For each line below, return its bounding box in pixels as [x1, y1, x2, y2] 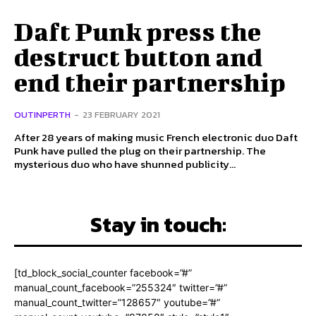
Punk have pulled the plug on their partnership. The [14, 142, 246, 159]
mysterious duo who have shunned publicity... [14, 156, 236, 173]
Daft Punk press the [14, 16, 261, 47]
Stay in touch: [90, 209, 226, 241]
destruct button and [14, 42, 262, 72]
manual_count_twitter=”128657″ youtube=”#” [14, 296, 220, 309]
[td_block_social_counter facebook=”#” [14, 267, 192, 279]
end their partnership [14, 67, 286, 97]
